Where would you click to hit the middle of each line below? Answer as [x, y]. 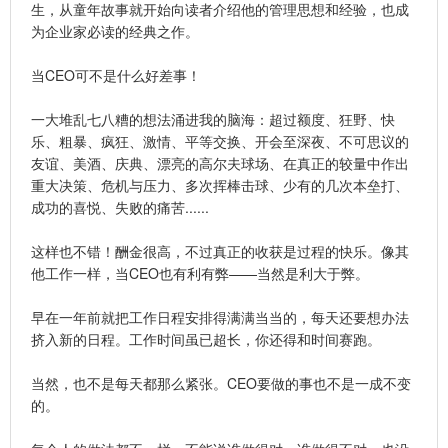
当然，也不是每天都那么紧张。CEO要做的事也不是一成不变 [221, 382]
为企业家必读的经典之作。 [115, 30]
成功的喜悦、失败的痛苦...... [120, 206]
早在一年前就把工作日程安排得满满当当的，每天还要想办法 [220, 316]
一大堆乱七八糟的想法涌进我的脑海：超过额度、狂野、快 [213, 118]
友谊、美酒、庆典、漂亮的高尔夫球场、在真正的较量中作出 [220, 162]
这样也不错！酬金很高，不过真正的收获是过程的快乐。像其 [220, 250]
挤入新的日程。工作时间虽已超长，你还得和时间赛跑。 [206, 338]
